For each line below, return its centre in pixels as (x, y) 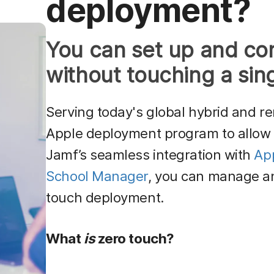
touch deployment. (105, 198)
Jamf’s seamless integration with (150, 155)
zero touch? (134, 239)
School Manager (97, 176)
